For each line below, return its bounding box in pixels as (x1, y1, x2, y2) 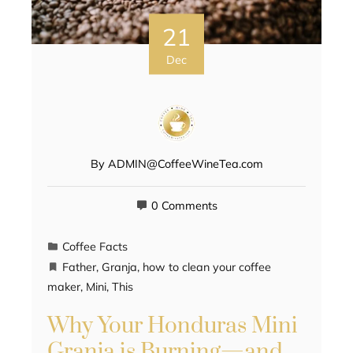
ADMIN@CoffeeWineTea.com (107, 157, 263, 172)
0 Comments (150, 199, 217, 214)
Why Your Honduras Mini (47, 312, 298, 340)
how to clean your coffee (143, 260, 271, 275)
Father (62, 260, 96, 275)
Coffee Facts (62, 240, 128, 255)
